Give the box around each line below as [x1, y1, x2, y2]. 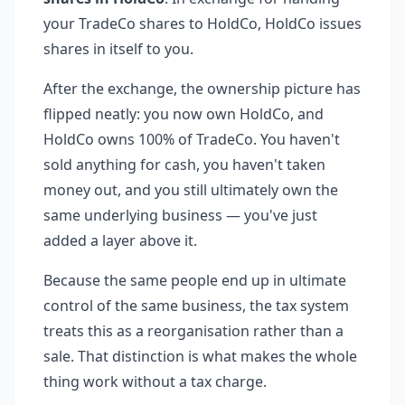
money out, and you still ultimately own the [43, 180, 338, 200]
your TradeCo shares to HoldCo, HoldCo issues [43, 14, 362, 33]
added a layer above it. [43, 231, 197, 250]
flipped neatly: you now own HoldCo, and [43, 104, 324, 124]
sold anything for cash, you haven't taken [43, 155, 325, 174]
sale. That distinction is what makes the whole [43, 346, 357, 366]
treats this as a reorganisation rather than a [43, 321, 344, 341]
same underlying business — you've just [43, 205, 317, 225]
